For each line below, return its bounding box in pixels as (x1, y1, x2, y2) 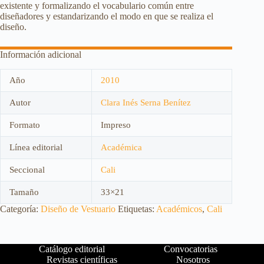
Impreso (101, 120, 131, 130)
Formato (9, 120, 40, 130)
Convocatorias (163, 244, 217, 255)
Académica (101, 143, 142, 153)
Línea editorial (9, 143, 62, 153)
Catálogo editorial (38, 244, 105, 255)
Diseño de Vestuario (41, 204, 115, 214)
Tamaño (9, 187, 39, 197)
